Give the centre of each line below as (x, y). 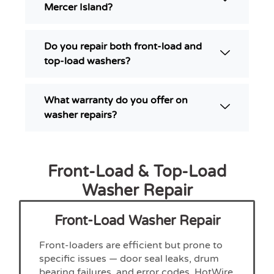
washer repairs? (81, 115)
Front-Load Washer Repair (137, 220)
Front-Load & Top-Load (137, 171)
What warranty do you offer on (116, 100)
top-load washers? (87, 61)
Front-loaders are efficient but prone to (131, 245)
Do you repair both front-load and (123, 46)
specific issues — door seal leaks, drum (129, 258)
